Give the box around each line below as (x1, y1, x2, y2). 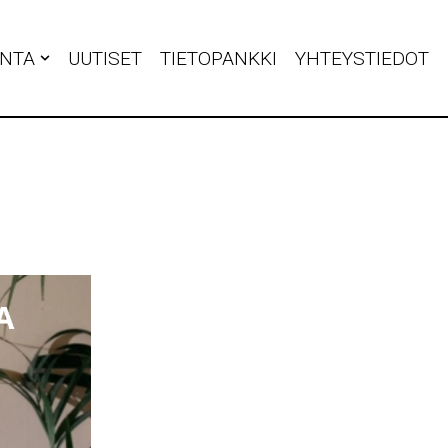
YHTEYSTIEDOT (295, 46, 429, 70)
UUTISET (68, 46, 142, 70)
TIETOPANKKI (160, 46, 277, 70)
